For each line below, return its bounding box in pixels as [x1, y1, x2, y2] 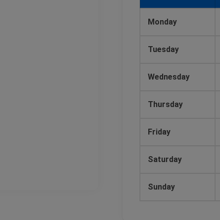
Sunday [148, 182, 177, 192]
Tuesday [148, 45, 179, 54]
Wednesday [148, 72, 192, 82]
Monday [148, 17, 179, 27]
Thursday [148, 100, 185, 109]
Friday [148, 127, 172, 137]
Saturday [148, 155, 184, 164]
